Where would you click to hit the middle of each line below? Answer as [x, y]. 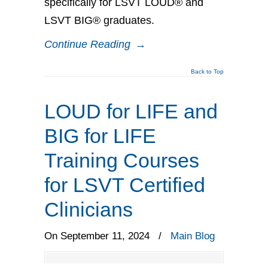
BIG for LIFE [100, 136]
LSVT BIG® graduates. [99, 20]
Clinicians [89, 209]
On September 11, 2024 [98, 236]
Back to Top [207, 71]
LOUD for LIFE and [131, 111]
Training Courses [122, 160]
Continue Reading [87, 44]
